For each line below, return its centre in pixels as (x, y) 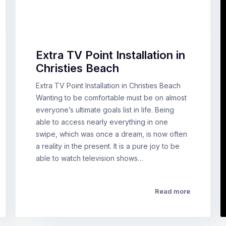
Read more (173, 191)
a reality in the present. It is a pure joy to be (107, 146)
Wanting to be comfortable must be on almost (111, 98)
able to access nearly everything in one (102, 122)
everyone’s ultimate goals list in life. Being (105, 110)
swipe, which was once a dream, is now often (111, 134)
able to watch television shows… (89, 158)
